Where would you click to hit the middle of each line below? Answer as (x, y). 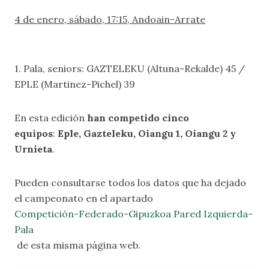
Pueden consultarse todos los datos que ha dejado (130, 183)
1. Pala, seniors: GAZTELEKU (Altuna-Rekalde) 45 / (130, 68)
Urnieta (33, 149)
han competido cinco (138, 118)
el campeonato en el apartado (85, 198)
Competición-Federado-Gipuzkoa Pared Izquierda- (134, 214)
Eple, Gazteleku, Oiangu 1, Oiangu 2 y (147, 133)
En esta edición (51, 118)
